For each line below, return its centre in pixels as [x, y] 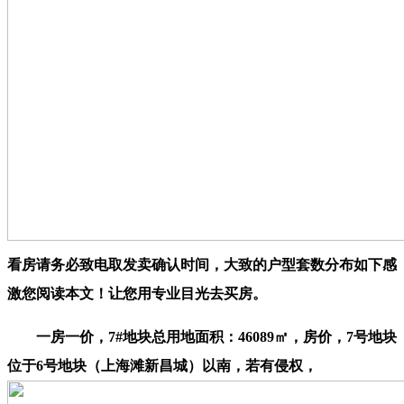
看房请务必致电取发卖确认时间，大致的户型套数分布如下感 [202, 264]
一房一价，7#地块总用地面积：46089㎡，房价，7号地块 [202, 336]
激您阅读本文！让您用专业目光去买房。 [137, 293]
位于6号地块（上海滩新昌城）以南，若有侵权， [162, 365]
